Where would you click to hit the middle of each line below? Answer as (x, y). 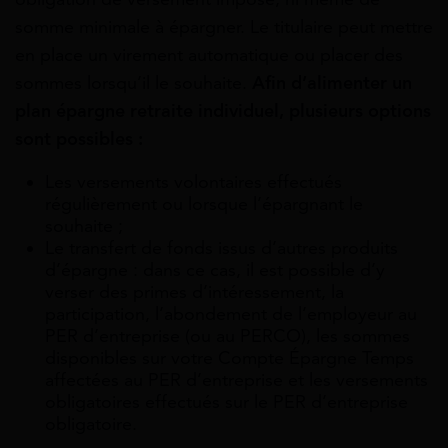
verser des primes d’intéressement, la (194, 291)
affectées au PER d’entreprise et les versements (236, 379)
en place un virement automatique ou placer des (209, 54)
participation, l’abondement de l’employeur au (231, 313)
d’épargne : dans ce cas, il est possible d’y (215, 269)
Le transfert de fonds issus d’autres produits (221, 247)
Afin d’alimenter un (332, 82)
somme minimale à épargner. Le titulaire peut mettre (224, 26)
